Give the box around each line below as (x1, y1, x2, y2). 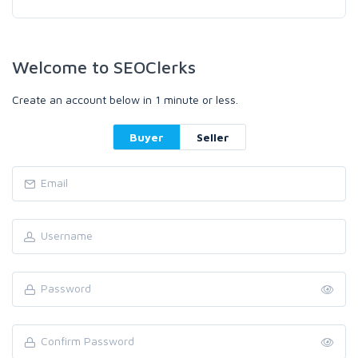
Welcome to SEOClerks (12, 57, 196, 78)
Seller (196, 130, 229, 144)
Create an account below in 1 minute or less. (12, 93, 238, 106)
